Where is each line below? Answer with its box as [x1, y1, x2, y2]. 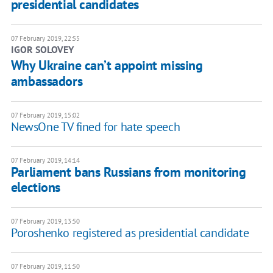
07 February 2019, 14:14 [10, 156, 80, 165]
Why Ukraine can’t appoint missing [10, 57, 203, 74]
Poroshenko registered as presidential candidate [10, 225, 249, 241]
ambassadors [10, 73, 83, 90]
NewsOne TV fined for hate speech [10, 119, 180, 135]
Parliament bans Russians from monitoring [10, 163, 246, 181]
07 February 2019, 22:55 [10, 34, 80, 43]
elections [10, 179, 60, 196]
